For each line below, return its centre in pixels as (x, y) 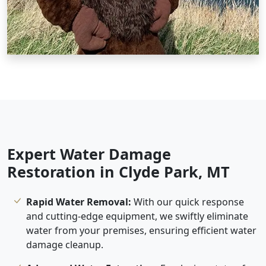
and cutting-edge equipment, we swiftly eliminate (137, 216)
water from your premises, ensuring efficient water (141, 230)
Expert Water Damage (89, 153)
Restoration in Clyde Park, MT (118, 171)
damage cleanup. (65, 244)
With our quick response (188, 202)
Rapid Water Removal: (79, 202)
